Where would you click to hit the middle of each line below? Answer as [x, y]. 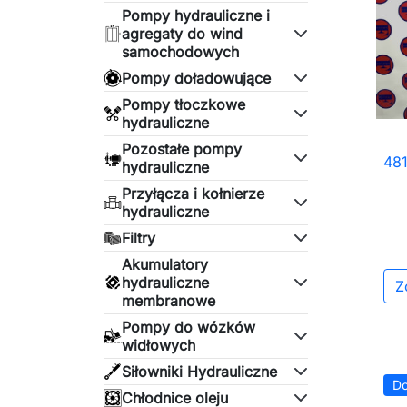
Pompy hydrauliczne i [196, 15]
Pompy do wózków [189, 327]
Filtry [139, 238]
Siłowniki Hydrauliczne [199, 372]
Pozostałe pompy [182, 149]
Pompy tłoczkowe [184, 104]
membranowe [169, 301]
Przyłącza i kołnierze [193, 194]
